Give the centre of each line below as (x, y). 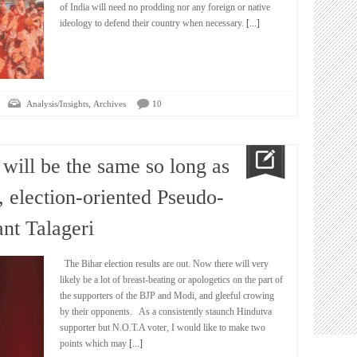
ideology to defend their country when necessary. (152, 23)
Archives (110, 104)
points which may (93, 343)
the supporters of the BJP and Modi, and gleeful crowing (167, 296)
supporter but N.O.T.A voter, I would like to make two (163, 328)
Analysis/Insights (57, 104)
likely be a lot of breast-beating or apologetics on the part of (171, 280)
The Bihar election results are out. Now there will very (164, 264)
